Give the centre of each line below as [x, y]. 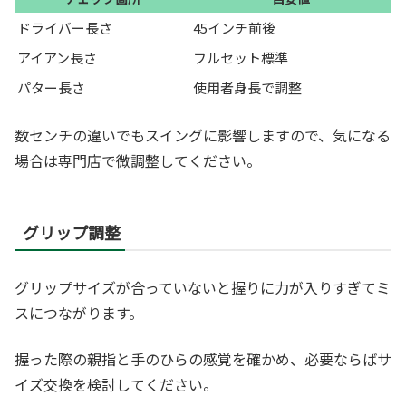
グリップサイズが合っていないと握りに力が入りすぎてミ [203, 288]
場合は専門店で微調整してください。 [138, 161]
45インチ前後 [234, 27]
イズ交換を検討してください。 [116, 384]
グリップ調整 [72, 232]
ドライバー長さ [65, 27]
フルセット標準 [241, 57]
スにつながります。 [79, 313]
